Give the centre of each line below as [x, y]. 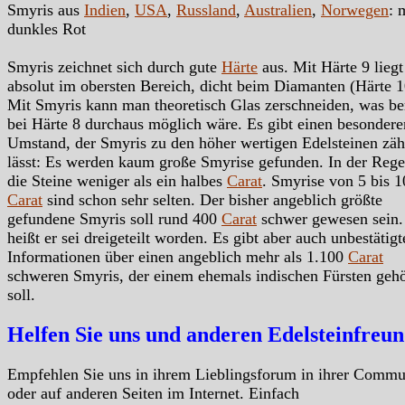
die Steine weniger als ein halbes [117, 181]
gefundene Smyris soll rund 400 [114, 219]
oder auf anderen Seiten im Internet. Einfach [158, 393]
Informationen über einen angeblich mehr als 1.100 [178, 257]
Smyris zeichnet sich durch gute [114, 67]
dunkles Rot [47, 29]
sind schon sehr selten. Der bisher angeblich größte [212, 200]
